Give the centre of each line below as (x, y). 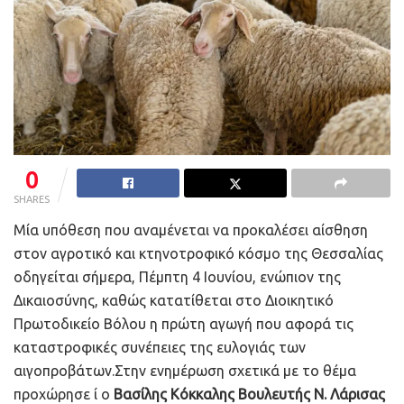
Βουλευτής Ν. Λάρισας (312, 394)
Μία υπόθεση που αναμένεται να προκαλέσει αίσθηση (191, 230)
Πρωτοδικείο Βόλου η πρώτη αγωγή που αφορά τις (184, 323)
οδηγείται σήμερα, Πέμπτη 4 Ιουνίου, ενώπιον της (177, 276)
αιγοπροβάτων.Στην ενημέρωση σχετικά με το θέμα (185, 370)
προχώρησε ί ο (64, 394)
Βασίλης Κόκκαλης (174, 394)
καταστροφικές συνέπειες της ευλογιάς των (160, 347)
